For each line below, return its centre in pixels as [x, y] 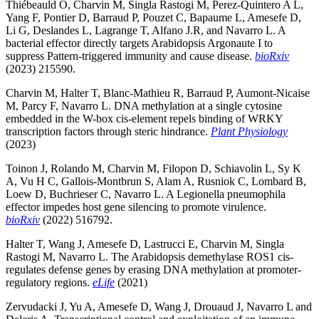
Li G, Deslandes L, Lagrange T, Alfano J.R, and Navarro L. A [146, 30]
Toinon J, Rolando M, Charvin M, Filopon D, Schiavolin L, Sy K [153, 168]
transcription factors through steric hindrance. [108, 131]
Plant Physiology [249, 131]
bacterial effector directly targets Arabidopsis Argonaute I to [139, 43]
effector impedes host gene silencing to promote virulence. [136, 206]
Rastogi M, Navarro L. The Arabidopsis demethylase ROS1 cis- [150, 256]
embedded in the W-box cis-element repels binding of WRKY [144, 118]
